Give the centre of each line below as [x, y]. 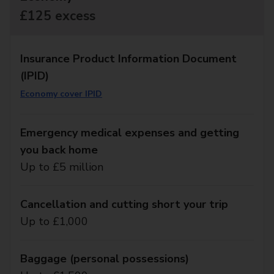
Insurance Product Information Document [128, 59]
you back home [59, 150]
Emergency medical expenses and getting [130, 133]
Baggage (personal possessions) [105, 259]
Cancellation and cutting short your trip [124, 204]
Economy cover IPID [61, 94]
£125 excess [57, 16]
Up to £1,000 [54, 221]
